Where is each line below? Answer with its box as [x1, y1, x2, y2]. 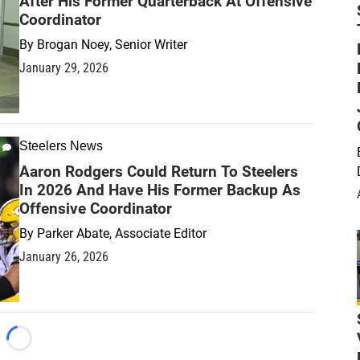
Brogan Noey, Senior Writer [37, 37, 187, 53]
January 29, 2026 [19, 60, 108, 76]
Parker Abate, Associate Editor [37, 226, 207, 242]
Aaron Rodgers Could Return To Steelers [19, 162, 298, 182]
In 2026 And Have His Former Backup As [19, 181, 301, 200]
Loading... [18, 339, 75, 354]
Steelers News [19, 139, 103, 153]
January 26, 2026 [19, 249, 108, 265]
